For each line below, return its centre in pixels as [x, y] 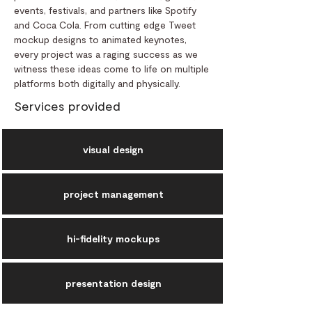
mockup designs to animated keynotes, [100, 39]
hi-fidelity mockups [113, 239]
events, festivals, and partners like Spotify [105, 10]
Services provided [67, 106]
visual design [113, 149]
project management [113, 194]
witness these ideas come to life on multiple [111, 69]
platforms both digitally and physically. [99, 83]
